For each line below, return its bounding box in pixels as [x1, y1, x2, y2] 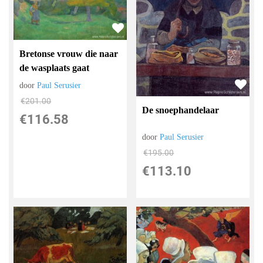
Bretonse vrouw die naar [19, 49, 119, 59]
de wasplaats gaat [19, 63, 90, 73]
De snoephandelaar [142, 105, 220, 116]
